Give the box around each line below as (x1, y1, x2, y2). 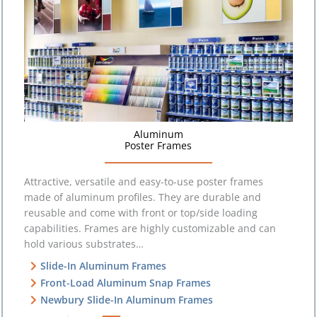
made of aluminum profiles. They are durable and (24, 190, 262, 204)
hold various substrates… (24, 237, 144, 251)
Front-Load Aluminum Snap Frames (40, 276, 211, 290)
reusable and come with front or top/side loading (24, 206, 258, 220)
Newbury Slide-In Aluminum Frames (40, 293, 213, 307)
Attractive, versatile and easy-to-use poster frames (24, 175, 264, 189)
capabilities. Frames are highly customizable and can (24, 221, 277, 236)
